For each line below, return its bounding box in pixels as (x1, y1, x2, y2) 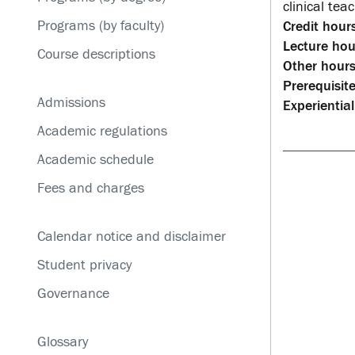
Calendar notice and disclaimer (36, 228, 226, 245)
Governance (36, 285, 109, 302)
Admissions (36, 94, 105, 111)
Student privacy (36, 257, 132, 273)
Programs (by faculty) (36, 17, 164, 34)
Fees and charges (36, 180, 144, 197)
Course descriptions (36, 46, 155, 63)
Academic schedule (36, 151, 154, 168)
